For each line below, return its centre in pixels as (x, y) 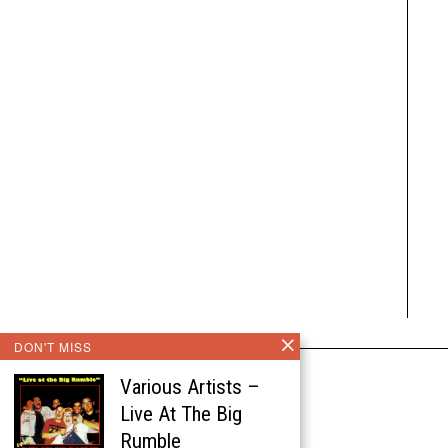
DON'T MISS (53, 346)
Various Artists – (190, 387)
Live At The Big (181, 414)
